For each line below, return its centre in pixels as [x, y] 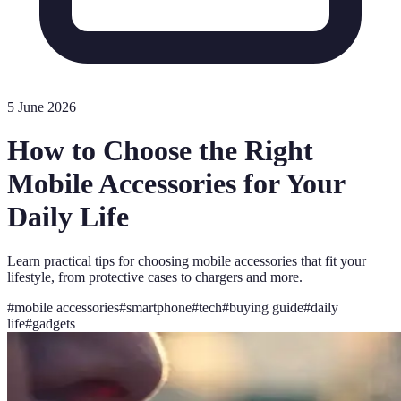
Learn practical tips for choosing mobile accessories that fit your [187, 260]
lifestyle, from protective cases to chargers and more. [155, 277]
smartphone [159, 307]
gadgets [54, 323]
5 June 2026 [42, 107]
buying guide [266, 307]
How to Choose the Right [160, 151]
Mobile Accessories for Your [176, 184]
